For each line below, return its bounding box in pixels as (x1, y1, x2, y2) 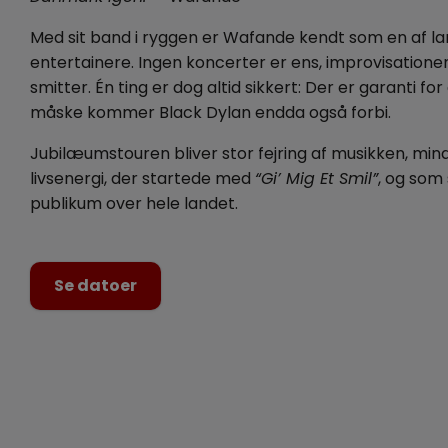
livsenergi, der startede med (30, 167, 255, 190)
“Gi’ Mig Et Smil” (255, 167, 378, 190)
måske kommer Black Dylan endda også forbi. (30, 101, 391, 124)
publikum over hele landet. (30, 192, 238, 215)
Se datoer (54, 274, 137, 297)
